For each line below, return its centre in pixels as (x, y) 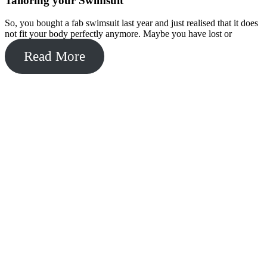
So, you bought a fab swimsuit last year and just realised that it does (131, 23)
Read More (54, 57)
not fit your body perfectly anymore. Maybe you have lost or (118, 34)
